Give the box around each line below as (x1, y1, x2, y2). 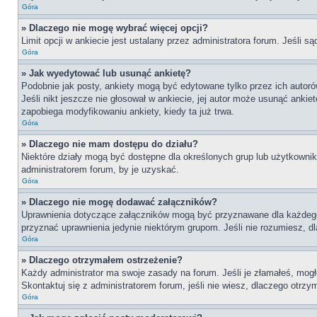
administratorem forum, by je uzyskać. (21, 164, 179, 175)
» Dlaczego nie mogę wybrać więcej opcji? (21, 23, 208, 33)
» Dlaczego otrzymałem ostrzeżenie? (21, 255, 183, 265)
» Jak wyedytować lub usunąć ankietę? (21, 68, 191, 79)
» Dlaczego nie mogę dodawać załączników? (21, 197, 217, 207)
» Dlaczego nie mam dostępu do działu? (21, 139, 198, 149)
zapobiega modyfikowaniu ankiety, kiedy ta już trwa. (21, 106, 234, 117)
